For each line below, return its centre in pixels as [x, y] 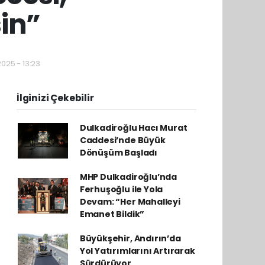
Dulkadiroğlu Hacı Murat [133, 128]
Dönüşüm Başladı [118, 153]
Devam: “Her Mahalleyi [130, 202]
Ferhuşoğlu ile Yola [121, 189]
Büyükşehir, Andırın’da [130, 238]
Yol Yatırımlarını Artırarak [137, 251]
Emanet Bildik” [112, 214]
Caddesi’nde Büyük [122, 140]
